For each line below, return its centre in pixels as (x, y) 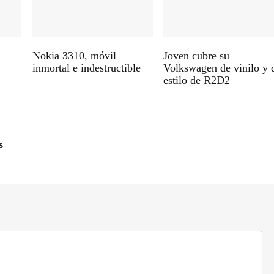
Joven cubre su (196, 56)
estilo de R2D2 (196, 80)
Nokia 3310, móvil (74, 56)
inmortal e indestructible (86, 68)
